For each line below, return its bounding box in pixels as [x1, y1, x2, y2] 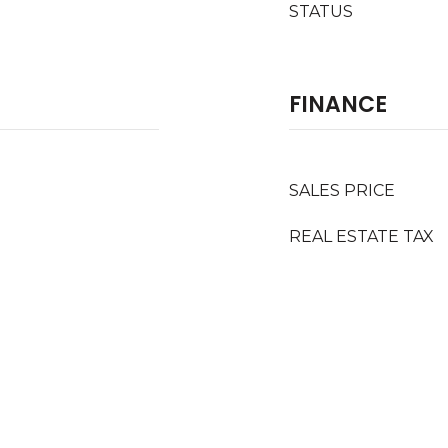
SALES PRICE [289, 181, 395, 200]
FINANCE [289, 89, 387, 120]
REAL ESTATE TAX [289, 227, 434, 246]
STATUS [289, 2, 353, 21]
